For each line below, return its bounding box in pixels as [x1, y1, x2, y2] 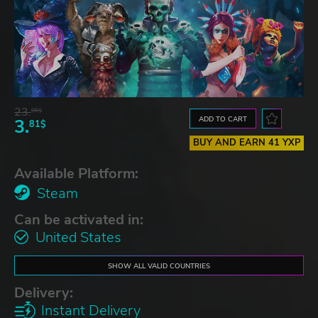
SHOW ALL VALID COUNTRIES [108, 261, 210, 270]
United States [35, 227, 121, 247]
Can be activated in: [14, 209, 143, 229]
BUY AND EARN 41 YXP [192, 136, 301, 149]
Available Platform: [14, 163, 138, 183]
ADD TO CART [199, 114, 248, 124]
